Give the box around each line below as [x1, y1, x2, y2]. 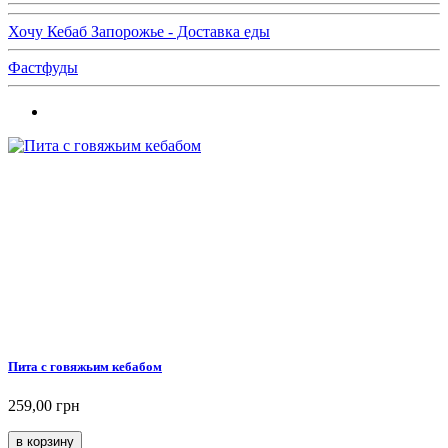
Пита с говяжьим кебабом [8, 359, 162, 375]
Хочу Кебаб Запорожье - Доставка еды [8, 23, 270, 41]
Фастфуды [8, 59, 78, 77]
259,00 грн [8, 397, 80, 415]
